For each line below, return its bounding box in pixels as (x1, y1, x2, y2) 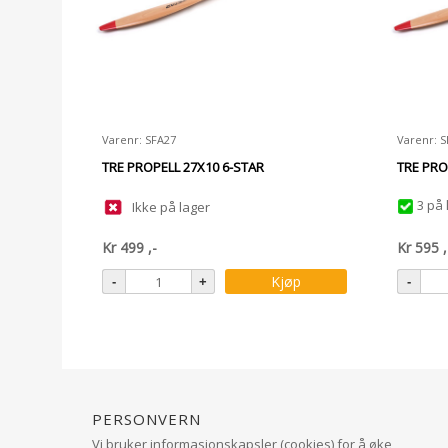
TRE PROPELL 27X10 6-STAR (102, 158, 264, 176)
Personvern (92, 401, 201, 431)
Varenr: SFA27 (102, 132, 176, 147)
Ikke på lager (132, 198, 210, 216)
